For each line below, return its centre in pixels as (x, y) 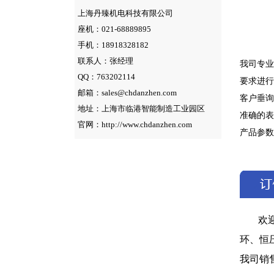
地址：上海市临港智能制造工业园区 (141, 109)
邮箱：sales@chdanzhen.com (127, 93)
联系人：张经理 (106, 61)
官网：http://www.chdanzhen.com (135, 124)
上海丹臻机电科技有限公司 (125, 13)
